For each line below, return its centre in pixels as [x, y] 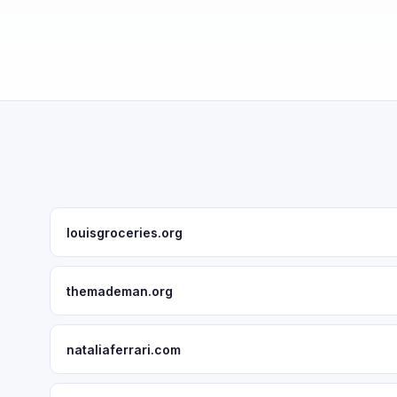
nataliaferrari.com [124, 349]
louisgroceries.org [125, 232]
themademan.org [120, 291]
